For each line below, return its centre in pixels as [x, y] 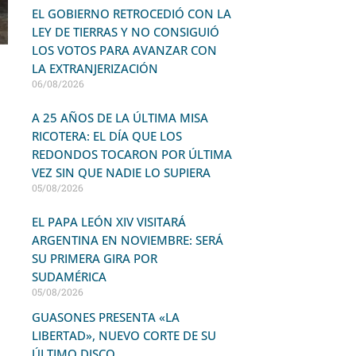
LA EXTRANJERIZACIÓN [95, 68]
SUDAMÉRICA [69, 277]
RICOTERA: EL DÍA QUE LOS [106, 136]
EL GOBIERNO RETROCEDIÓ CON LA [131, 14]
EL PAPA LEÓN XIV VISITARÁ [108, 222]
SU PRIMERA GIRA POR [94, 258]
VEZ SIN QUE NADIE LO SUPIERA [121, 172]
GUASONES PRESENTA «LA [105, 317]
